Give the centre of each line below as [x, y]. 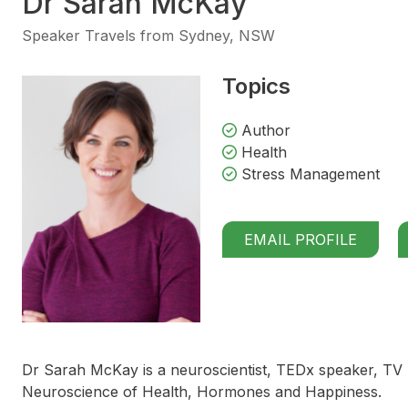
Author [264, 130]
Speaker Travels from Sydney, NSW [148, 35]
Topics [256, 86]
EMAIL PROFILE [301, 239]
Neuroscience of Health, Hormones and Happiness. [202, 392]
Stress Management [308, 173]
